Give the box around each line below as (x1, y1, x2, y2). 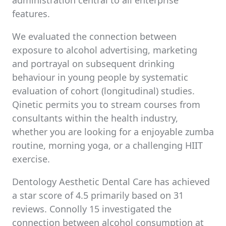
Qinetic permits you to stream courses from (12, 98, 200, 110)
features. (12, 8, 50, 20)
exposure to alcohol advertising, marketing (12, 44, 197, 56)
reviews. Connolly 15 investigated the (12, 203, 172, 215)
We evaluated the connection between (12, 30, 177, 42)
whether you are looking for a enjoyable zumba (12, 126, 214, 138)
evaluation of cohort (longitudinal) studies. (12, 85, 195, 97)
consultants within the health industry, (12, 112, 178, 124)
